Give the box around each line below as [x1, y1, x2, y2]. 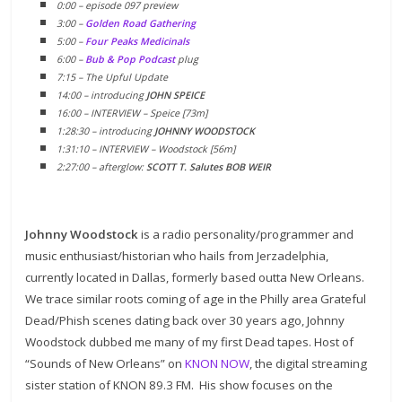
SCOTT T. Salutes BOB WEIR [146, 160, 272, 173]
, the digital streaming [249, 354, 368, 371]
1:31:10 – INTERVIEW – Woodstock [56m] [57, 142, 236, 155]
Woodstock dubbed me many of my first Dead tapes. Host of [25, 333, 354, 350]
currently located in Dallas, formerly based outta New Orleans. [25, 268, 365, 285]
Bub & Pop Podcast [85, 52, 176, 66]
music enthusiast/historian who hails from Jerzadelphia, [25, 247, 329, 264]
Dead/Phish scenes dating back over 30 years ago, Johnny [25, 311, 345, 328]
